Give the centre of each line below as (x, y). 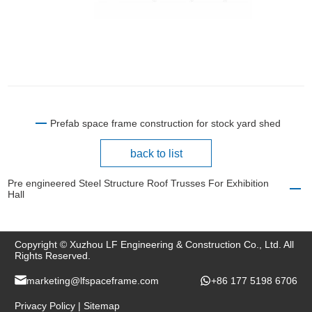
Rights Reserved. (53, 255)
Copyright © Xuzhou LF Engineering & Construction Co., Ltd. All (155, 244)
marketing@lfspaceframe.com (93, 280)
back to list (156, 153)
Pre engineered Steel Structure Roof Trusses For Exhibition (139, 183)
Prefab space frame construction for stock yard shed (165, 123)
